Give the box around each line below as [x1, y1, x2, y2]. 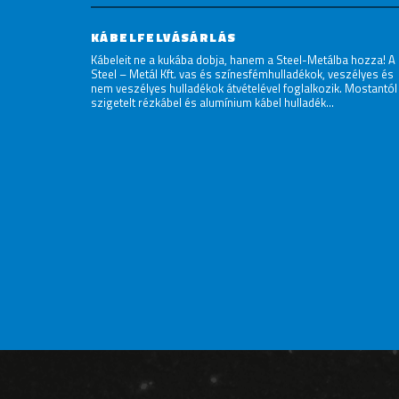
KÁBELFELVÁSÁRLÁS [91, 28, 237, 47]
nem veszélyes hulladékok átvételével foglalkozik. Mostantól [91, 79, 397, 98]
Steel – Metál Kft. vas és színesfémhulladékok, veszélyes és [91, 65, 394, 84]
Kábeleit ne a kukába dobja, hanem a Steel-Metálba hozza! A [91, 51, 395, 69]
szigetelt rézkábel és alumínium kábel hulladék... [91, 94, 334, 112]
